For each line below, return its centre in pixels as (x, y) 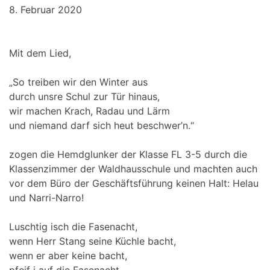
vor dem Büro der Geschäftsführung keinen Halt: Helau (134, 183)
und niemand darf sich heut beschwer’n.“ (102, 125)
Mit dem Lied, (40, 53)
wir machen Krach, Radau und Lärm (89, 111)
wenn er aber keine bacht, (68, 256)
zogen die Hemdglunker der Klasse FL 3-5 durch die (128, 154)
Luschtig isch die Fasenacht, (73, 227)
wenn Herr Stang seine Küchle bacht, (93, 241)
